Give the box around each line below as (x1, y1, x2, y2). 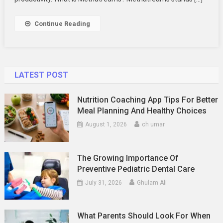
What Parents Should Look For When (77, 211, 211, 221)
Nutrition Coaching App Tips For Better (77, 95, 219, 105)
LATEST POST (14, 70, 68, 80)
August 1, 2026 (85, 120, 127, 128)
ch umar (142, 120, 165, 128)
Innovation (186, 13, 217, 21)
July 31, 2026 (85, 179, 122, 186)
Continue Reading (34, 19, 90, 27)
